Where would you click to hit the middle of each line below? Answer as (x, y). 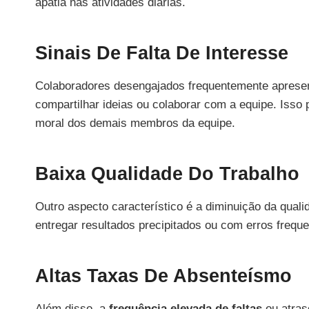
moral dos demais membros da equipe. (135, 123)
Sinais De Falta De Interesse (162, 53)
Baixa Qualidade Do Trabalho (167, 174)
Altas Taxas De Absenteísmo (163, 276)
